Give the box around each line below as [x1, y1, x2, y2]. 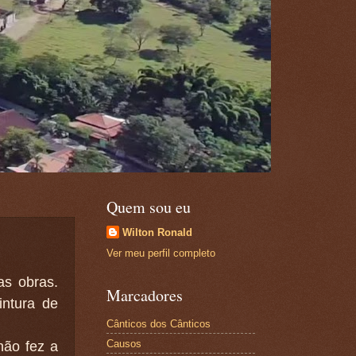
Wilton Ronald [122, 226, 192, 238]
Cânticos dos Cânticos [106, 317, 211, 330]
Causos [106, 337, 141, 350]
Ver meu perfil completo [106, 247, 215, 260]
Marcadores [106, 284, 183, 307]
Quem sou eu [106, 196, 191, 218]
